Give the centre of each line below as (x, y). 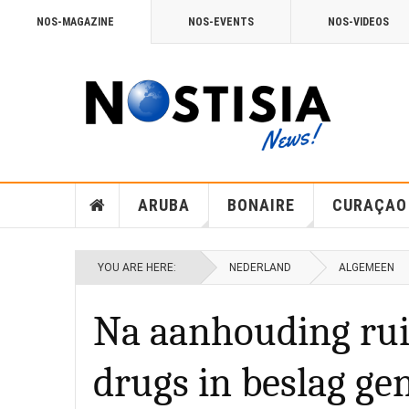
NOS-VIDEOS (358, 22)
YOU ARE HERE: (140, 267)
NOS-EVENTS (221, 22)
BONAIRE (261, 205)
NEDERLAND (260, 267)
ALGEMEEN (367, 267)
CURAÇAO (369, 205)
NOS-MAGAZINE (75, 22)
